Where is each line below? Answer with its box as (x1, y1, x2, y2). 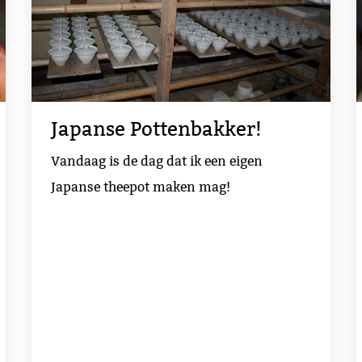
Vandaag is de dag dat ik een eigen (50, 153, 263, 169)
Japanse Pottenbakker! (50, 118, 262, 141)
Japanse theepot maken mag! (50, 179, 230, 195)
